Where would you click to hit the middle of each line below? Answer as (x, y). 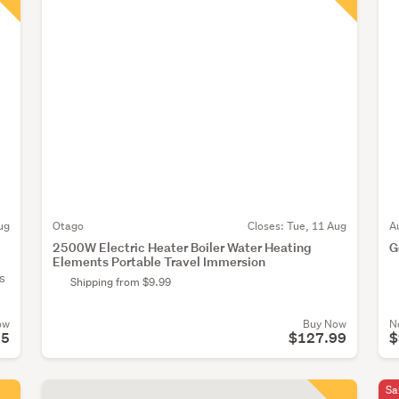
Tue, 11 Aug (316, 226)
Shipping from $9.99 (121, 282)
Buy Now (324, 324)
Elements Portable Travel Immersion (159, 262)
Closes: (267, 226)
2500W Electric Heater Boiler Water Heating (182, 248)
